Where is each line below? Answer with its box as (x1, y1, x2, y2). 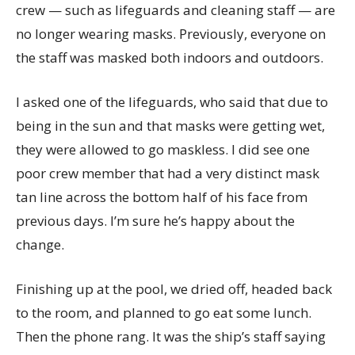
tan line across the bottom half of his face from (16, 188, 307, 206)
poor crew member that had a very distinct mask (16, 164, 319, 182)
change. (16, 235, 64, 254)
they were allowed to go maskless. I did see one (16, 140, 310, 158)
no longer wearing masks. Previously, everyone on (16, 25, 326, 43)
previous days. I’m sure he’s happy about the (16, 212, 295, 230)
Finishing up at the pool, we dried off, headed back (16, 280, 332, 298)
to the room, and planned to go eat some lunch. (16, 303, 311, 322)
